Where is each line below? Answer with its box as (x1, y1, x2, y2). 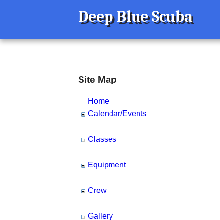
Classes (88, 135, 116, 144)
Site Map (78, 74, 117, 84)
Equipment (88, 161, 126, 169)
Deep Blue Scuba (78, 7, 192, 26)
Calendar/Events (88, 110, 146, 118)
